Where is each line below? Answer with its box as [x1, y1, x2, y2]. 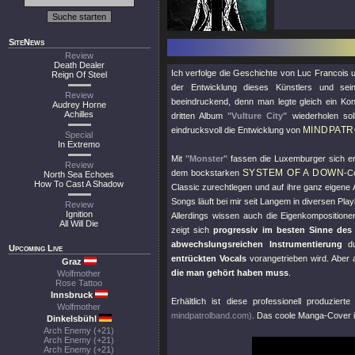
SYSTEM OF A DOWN [242, 167, 345, 178]
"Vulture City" [227, 111, 288, 120]
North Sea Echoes [44, 170, 115, 179]
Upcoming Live [9, 243, 63, 253]
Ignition [66, 209, 93, 219]
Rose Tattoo [55, 278, 103, 288]
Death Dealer [54, 60, 105, 70]
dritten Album [171, 111, 228, 120]
